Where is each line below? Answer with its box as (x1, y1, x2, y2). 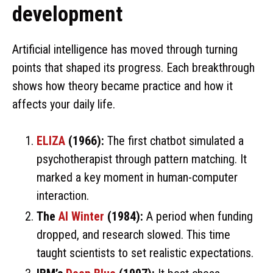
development (12, 1, 122, 27)
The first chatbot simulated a (104, 133, 244, 148)
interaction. (37, 188, 89, 203)
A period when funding (143, 208, 253, 224)
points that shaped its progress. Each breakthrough (12, 60, 255, 75)
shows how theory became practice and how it (12, 78, 233, 93)
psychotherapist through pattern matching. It (37, 151, 247, 166)
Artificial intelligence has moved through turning (12, 41, 238, 57)
